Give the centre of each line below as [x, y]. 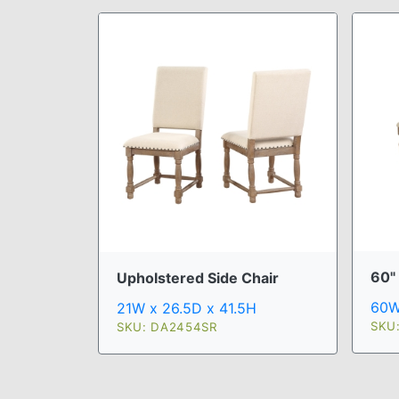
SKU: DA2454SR [167, 326]
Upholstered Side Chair [198, 277]
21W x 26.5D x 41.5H [187, 308]
